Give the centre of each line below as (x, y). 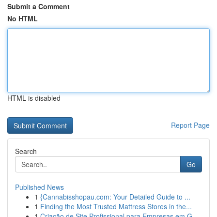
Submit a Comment (39, 6)
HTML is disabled (34, 98)
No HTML (23, 18)
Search (26, 151)
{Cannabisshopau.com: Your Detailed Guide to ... (115, 197)
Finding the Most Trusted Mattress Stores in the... (116, 206)
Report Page (190, 125)
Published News (39, 187)
